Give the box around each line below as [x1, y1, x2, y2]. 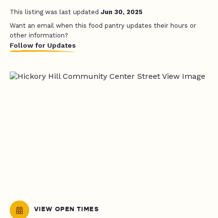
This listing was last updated [10, 8, 101, 16]
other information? [10, 32, 68, 39]
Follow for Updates [10, 41, 76, 49]
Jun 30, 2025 [101, 8, 143, 16]
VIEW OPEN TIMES [34, 205, 99, 214]
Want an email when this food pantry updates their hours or [10, 22, 196, 29]
